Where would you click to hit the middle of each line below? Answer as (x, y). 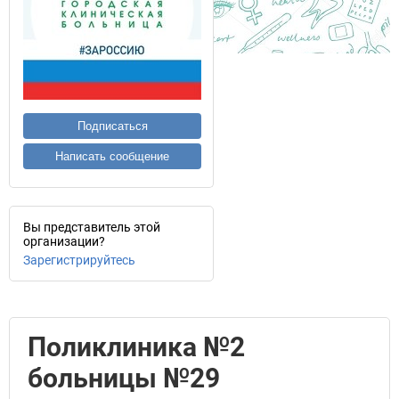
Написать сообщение (112, 156)
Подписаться (112, 126)
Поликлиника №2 (136, 347)
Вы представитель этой (92, 227)
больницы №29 (124, 378)
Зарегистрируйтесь (79, 260)
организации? (64, 241)
